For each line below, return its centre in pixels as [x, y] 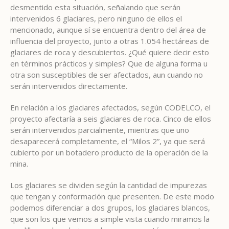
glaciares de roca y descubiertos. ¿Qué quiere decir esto [110, 52]
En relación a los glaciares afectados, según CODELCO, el [110, 107]
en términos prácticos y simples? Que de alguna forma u [109, 63]
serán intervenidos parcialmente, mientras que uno [100, 130]
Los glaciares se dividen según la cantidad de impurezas [109, 185]
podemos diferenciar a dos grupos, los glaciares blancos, [110, 207]
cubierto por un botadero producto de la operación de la [109, 152]
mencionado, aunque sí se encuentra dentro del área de [108, 29]
